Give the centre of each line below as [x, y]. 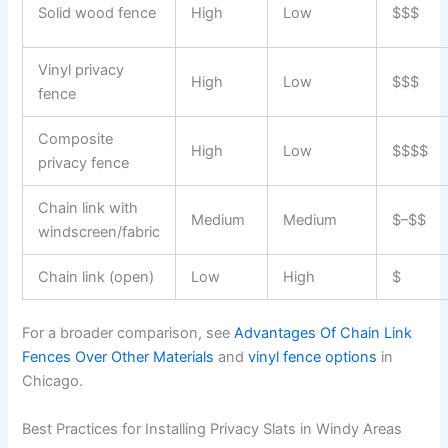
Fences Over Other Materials [118, 357]
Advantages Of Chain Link [323, 333]
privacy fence [84, 162]
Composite [76, 138]
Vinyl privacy [81, 69]
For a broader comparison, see [128, 333]
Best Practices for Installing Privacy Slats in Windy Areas [212, 428]
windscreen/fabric [99, 231]
